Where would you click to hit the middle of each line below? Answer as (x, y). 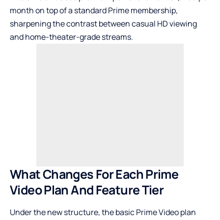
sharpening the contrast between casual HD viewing (103, 24)
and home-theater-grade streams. (71, 37)
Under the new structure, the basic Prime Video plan (103, 212)
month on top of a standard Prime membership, (94, 10)
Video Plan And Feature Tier (87, 190)
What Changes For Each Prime (94, 174)
